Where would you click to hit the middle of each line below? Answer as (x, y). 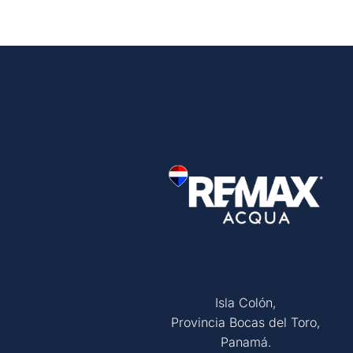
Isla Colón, (246, 302)
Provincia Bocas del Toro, (246, 322)
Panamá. (246, 342)
